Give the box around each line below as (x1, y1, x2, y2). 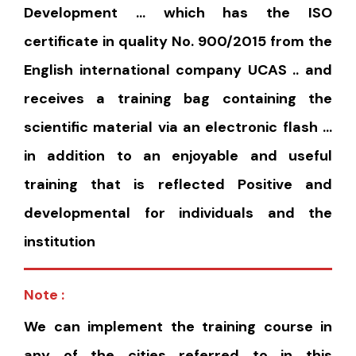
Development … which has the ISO (24, 2, 332, 22)
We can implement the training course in (24, 316, 332, 336)
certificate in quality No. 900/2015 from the (24, 31, 332, 51)
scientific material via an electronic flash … (24, 117, 332, 137)
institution (24, 231, 95, 251)
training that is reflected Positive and (24, 174, 332, 194)
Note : (24, 284, 64, 304)
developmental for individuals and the (24, 203, 332, 222)
